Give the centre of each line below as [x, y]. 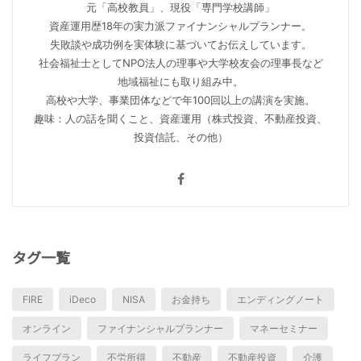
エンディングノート [280, 299]
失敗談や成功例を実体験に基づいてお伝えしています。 [180, 44]
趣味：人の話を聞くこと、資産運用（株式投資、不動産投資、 [180, 118]
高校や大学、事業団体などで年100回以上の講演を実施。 [180, 100]
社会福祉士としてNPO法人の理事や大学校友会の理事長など [180, 62]
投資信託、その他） [180, 137]
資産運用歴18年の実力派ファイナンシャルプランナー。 [180, 25]
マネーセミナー [284, 328]
